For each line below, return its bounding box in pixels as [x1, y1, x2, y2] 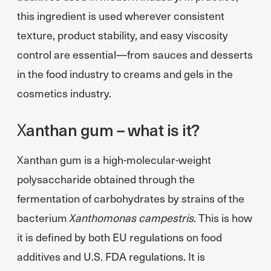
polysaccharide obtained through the [17, 171, 195, 186]
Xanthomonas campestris [70, 210, 194, 225]
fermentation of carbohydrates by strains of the [17, 191, 244, 206]
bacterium [17, 210, 70, 225]
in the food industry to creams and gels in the [17, 66, 233, 81]
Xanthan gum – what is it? [17, 118, 200, 140]
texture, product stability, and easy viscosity [17, 27, 228, 42]
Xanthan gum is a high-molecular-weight [17, 152, 211, 167]
